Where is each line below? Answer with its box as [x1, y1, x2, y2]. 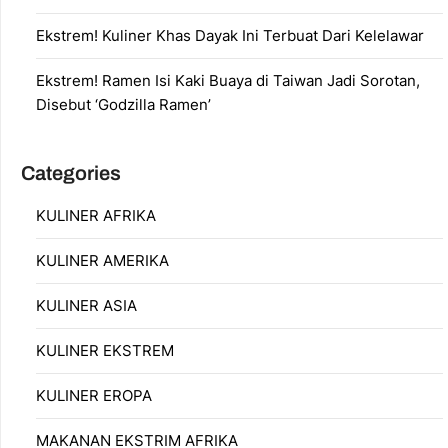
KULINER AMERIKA [36, 250, 169, 270]
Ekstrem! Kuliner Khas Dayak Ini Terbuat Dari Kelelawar [36, 25, 424, 45]
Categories [21, 161, 121, 184]
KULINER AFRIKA [36, 205, 156, 225]
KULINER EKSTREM [36, 340, 174, 360]
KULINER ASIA [36, 295, 137, 315]
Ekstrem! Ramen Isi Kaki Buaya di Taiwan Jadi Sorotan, [36, 70, 420, 90]
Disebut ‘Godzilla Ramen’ [36, 94, 211, 114]
